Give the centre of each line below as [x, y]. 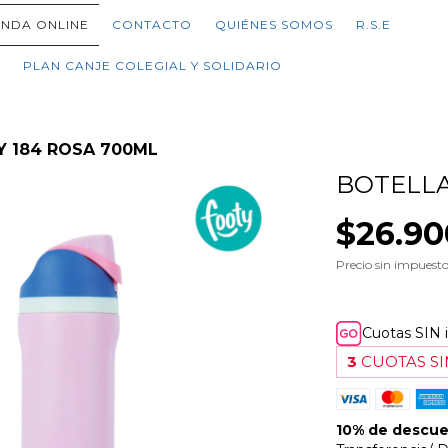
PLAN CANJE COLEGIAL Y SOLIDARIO [152, 65]
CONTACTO [152, 24]
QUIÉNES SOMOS [274, 24]
